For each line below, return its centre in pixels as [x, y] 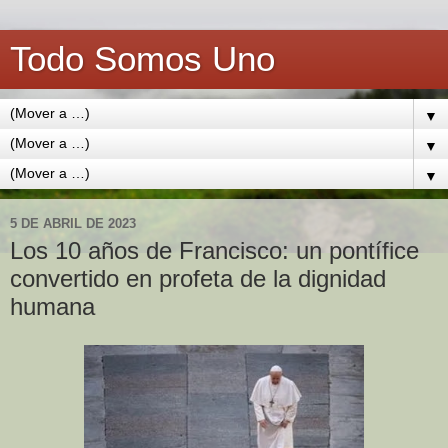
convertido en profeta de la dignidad [198, 278]
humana [52, 306]
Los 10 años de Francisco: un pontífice [214, 250]
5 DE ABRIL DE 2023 [73, 223]
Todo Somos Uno [142, 59]
